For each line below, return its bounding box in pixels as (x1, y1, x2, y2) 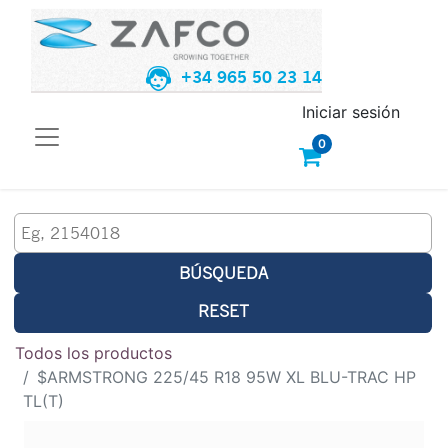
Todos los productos (15, 342, 172, 363)
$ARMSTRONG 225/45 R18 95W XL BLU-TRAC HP (37, 366, 416, 387)
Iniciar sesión (302, 101, 400, 122)
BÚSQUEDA (178, 261, 268, 283)
